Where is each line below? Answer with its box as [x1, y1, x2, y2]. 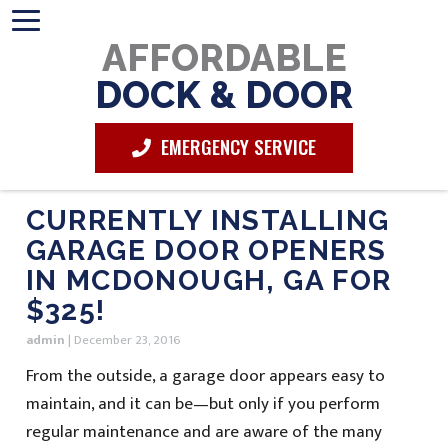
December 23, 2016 [73, 328, 181, 351]
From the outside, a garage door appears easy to [25, 362, 385, 391]
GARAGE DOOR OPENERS [25, 233, 387, 267]
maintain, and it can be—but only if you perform [25, 390, 380, 419]
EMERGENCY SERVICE [156, 132, 316, 161]
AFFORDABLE [101, 36, 347, 80]
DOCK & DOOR [95, 73, 353, 117]
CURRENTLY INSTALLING [25, 203, 390, 237]
